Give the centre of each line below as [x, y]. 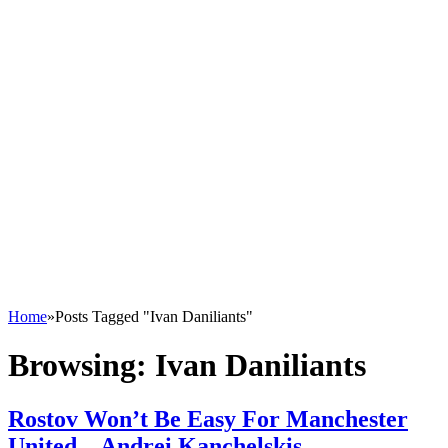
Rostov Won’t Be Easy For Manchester [208, 418]
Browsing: [81, 365]
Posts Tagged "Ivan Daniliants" [154, 316]
